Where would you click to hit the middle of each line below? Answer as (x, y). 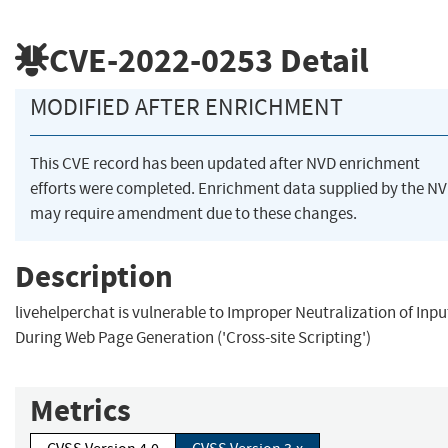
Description (94, 276)
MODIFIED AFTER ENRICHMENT (186, 107)
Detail (321, 60)
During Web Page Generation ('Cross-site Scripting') (193, 338)
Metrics (80, 411)
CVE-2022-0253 (161, 60)
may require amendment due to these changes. (193, 214)
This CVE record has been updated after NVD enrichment (225, 164)
